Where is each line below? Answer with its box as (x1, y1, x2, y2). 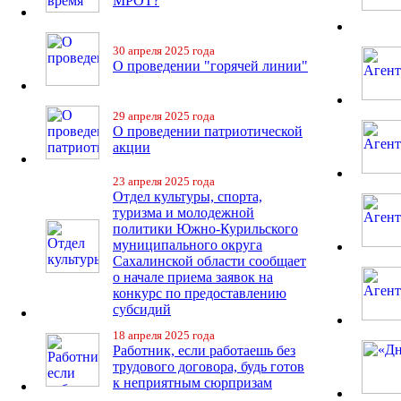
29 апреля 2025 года (113, 109, 215, 123)
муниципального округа (113, 237, 262, 252)
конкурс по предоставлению (113, 286, 286, 301)
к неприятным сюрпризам (113, 375, 272, 390)
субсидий (113, 302, 171, 317)
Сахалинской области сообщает (113, 253, 306, 269)
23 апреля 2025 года (113, 175, 215, 188)
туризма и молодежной (113, 205, 254, 220)
